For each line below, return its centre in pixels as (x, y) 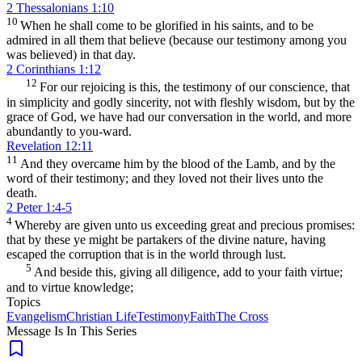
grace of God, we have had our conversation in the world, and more (179, 116)
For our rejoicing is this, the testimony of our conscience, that (195, 87)
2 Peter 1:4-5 (39, 207)
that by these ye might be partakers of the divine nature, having (166, 240)
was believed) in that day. (71, 55)
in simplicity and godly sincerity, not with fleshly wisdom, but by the (181, 102)
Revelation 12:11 (50, 145)
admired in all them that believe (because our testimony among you (177, 40)
